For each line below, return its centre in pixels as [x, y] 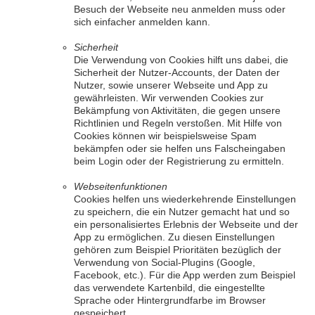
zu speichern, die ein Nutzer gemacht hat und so [182, 212]
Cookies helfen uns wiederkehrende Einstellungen [185, 199]
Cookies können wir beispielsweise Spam [165, 136]
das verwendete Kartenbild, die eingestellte [169, 288]
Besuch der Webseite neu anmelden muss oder [180, 9]
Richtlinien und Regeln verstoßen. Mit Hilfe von [178, 123]
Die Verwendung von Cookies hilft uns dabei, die [181, 60]
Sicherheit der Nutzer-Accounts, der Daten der [177, 72]
